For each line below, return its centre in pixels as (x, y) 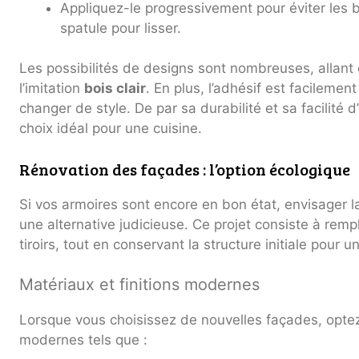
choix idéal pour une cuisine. (111, 129)
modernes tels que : (83, 340)
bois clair (115, 89)
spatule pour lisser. (121, 28)
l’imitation (52, 89)
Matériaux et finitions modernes (139, 285)
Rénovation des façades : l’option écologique (185, 169)
